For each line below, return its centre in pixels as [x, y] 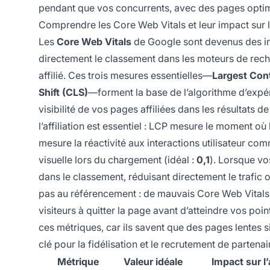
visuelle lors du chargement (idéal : [118, 160]
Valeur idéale [153, 262]
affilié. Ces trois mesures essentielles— [125, 76]
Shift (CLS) [63, 93]
